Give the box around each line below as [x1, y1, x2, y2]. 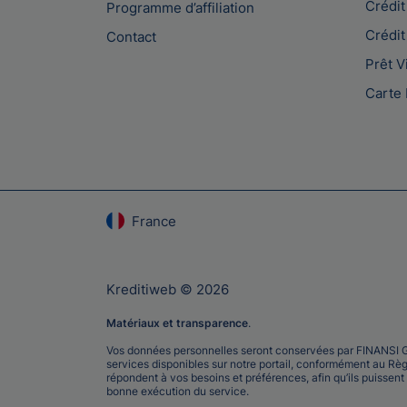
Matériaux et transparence [106, 315, 248, 330]
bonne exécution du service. [106, 383, 249, 398]
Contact [106, 27, 156, 45]
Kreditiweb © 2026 [106, 280, 229, 298]
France [132, 212, 176, 230]
